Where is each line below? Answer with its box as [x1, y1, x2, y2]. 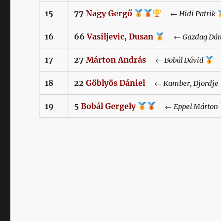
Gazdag [182, 33, 207, 42]
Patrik [195, 9, 218, 19]
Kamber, [163, 79, 192, 88]
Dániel [119, 78, 146, 88]
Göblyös [86, 78, 118, 88]
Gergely [105, 101, 138, 111]
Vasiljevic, [87, 32, 127, 42]
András [118, 55, 147, 65]
